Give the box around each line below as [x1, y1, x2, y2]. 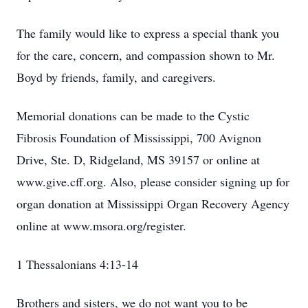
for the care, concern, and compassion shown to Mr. [16, 47, 275, 63]
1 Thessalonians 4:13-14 [16, 256, 138, 272]
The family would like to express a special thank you [16, 25, 279, 41]
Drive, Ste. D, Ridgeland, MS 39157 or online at [16, 151, 260, 168]
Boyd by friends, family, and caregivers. [16, 69, 216, 85]
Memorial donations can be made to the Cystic [16, 107, 250, 124]
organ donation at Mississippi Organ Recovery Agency [16, 195, 289, 212]
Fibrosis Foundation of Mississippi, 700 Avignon [16, 129, 261, 146]
